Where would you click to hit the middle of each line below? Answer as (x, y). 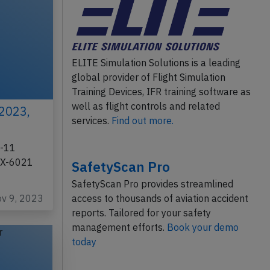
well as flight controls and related (146, 106)
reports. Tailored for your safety (141, 213)
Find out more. (142, 121)
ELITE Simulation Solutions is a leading (156, 63)
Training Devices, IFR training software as (161, 92)
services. (91, 121)
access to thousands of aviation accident (160, 199)
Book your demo (202, 228)
